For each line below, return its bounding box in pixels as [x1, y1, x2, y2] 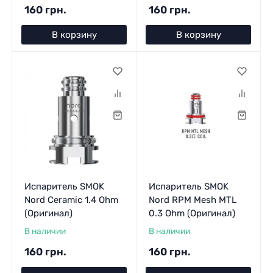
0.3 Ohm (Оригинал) [148, 207, 235, 219]
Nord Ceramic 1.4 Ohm [24, 194, 118, 205]
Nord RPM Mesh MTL [148, 194, 236, 205]
